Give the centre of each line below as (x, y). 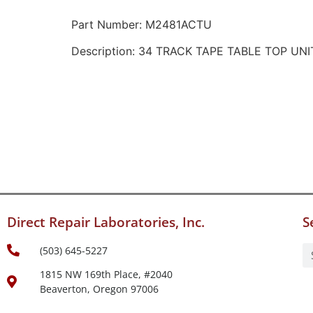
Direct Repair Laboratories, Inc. (106, 222)
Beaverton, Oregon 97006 (99, 289)
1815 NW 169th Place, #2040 (106, 274)
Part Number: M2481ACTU (141, 25)
